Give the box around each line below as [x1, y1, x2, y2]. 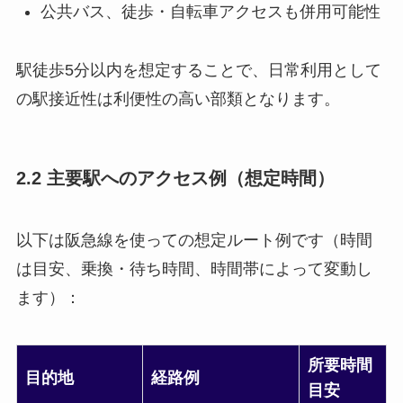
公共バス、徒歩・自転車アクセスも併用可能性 [40, 2, 381, 21]
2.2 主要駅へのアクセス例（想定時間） [15, 167, 335, 188]
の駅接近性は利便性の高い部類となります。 [15, 89, 340, 108]
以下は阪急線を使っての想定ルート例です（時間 [15, 231, 372, 250]
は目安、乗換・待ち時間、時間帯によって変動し [15, 260, 372, 279]
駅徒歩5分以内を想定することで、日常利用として [15, 60, 381, 79]
